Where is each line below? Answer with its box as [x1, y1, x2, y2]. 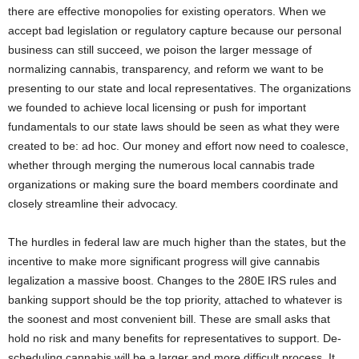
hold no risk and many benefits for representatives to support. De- [8, 331, 341, 345]
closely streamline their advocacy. [8, 196, 181, 210]
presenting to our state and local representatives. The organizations [8, 81, 351, 95]
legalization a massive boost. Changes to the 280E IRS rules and [8, 273, 337, 287]
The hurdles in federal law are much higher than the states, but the [8, 235, 346, 248]
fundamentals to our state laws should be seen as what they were [8, 119, 340, 133]
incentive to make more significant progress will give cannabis [8, 254, 320, 268]
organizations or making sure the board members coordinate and [8, 177, 338, 191]
